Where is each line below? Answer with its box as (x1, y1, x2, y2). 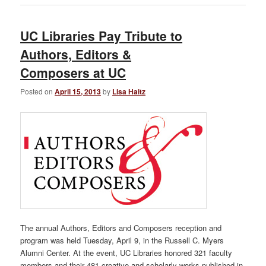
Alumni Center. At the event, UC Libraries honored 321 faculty (20, 247, 233, 259)
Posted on (20, 85, 55, 96)
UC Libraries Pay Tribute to (20, 27, 183, 45)
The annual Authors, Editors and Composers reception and (20, 222, 222, 234)
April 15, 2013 (55, 85, 102, 97)
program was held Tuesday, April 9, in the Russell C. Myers (20, 235, 224, 246)
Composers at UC (20, 64, 126, 82)
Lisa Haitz (112, 85, 146, 97)
